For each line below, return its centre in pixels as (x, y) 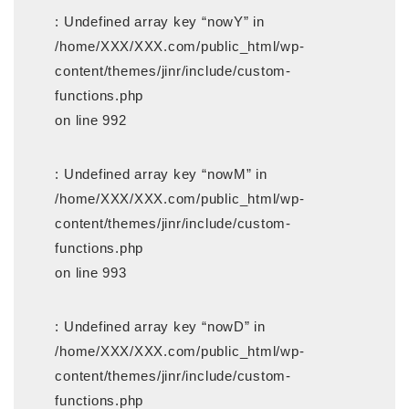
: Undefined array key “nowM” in (161, 173)
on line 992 (91, 120)
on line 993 (91, 272)
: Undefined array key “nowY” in (160, 21)
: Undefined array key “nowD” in (160, 326)
